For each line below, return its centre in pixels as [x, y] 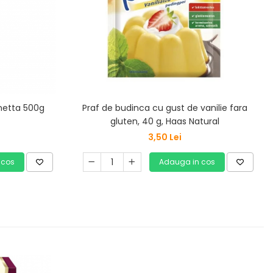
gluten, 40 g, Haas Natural [165, 121]
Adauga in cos [187, 162]
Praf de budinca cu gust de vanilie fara [165, 108]
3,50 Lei [165, 137]
